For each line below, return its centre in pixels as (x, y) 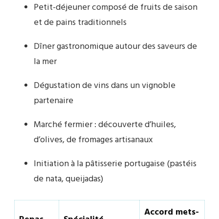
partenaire (54, 101)
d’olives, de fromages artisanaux (93, 140)
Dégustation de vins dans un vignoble (105, 86)
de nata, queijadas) (68, 179)
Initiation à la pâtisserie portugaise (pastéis (115, 164)
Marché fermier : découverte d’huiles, (105, 125)
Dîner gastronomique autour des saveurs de (115, 47)
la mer (45, 62)
